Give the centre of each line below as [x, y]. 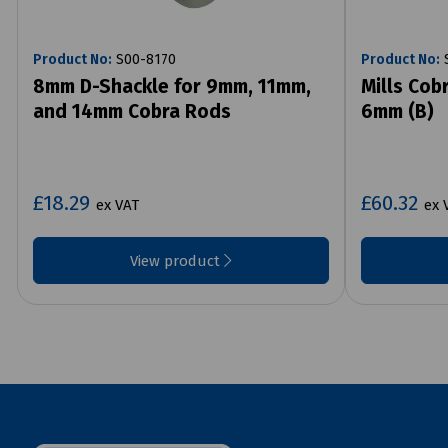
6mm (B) [397, 111]
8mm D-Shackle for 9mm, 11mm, [172, 86]
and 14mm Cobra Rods [132, 111]
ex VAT [117, 204]
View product [176, 260]
